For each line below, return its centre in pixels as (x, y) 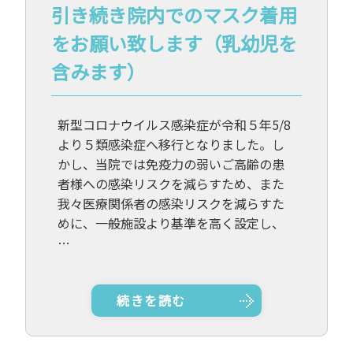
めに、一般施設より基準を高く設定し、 (171, 223)
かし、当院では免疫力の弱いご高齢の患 (171, 164)
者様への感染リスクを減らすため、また (171, 184)
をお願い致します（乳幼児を (175, 43)
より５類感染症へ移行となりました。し (171, 145)
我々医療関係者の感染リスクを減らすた (171, 204)
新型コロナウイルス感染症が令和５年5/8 (175, 125)
